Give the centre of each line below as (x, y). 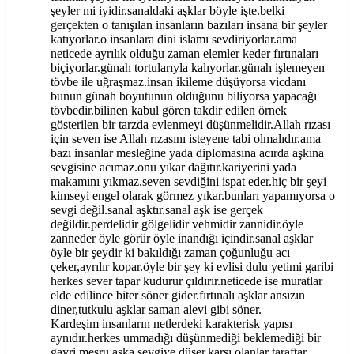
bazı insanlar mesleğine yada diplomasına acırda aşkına (187, 153)
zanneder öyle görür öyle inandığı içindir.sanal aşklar (182, 239)
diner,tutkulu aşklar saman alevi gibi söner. (156, 310)
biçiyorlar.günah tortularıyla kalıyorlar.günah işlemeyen (188, 68)
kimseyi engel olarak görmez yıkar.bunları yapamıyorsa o (193, 196)
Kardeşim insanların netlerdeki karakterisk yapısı (171, 324)
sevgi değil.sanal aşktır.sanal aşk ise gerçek (157, 210)
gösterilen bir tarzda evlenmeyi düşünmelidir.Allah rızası (190, 125)
